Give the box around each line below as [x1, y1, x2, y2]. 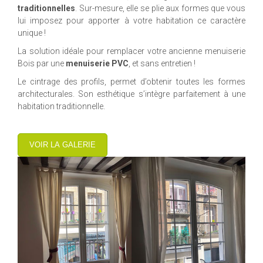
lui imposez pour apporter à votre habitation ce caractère [18, 16, 245, 26]
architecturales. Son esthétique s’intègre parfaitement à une [18, 89, 245, 99]
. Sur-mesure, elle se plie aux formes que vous [75, 4, 245, 14]
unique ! [18, 28, 46, 38]
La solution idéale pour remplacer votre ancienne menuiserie [18, 46, 245, 56]
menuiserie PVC [66, 59, 129, 69]
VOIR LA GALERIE [29, 140, 96, 150]
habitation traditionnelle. [18, 102, 105, 112]
